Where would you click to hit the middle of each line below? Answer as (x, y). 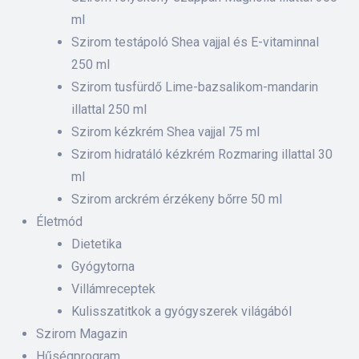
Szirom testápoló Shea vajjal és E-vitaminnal (195, 42)
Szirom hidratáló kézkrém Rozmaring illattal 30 (202, 154)
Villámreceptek (113, 289)
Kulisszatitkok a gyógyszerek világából (182, 311)
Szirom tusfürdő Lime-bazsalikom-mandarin (195, 87)
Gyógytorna (103, 266)
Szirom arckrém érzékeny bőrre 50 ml (177, 199)
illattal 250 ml (109, 109)
